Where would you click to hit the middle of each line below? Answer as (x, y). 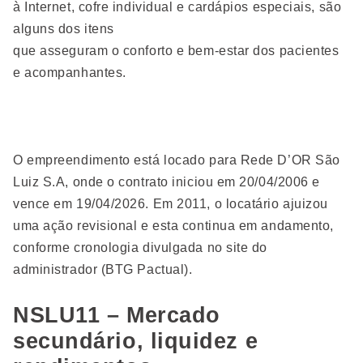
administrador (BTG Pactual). (103, 269)
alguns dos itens (64, 29)
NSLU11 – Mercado (117, 315)
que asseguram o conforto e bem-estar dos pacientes (176, 51)
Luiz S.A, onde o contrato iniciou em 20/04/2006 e (167, 182)
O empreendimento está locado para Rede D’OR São (177, 160)
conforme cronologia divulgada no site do (140, 248)
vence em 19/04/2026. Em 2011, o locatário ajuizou (171, 204)
